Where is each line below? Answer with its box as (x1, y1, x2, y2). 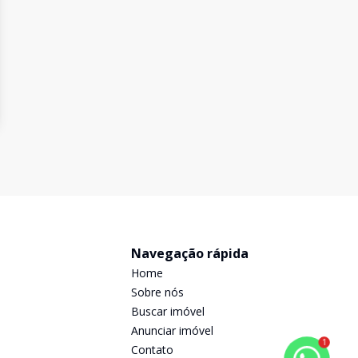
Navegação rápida (131, 245, 249, 262)
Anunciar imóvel (131, 323, 213, 338)
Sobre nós (131, 284, 184, 300)
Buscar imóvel (131, 304, 205, 319)
